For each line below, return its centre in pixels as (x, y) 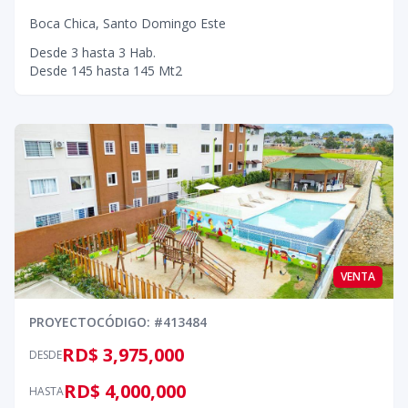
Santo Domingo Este (164, 23)
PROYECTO (63, 322)
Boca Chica (62, 23)
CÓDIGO (122, 322)
